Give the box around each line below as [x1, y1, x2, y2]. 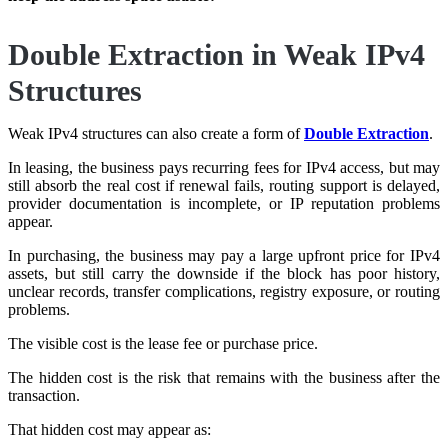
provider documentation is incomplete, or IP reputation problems [8, 194, 440, 212]
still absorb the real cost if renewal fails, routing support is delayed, [8, 176, 440, 194]
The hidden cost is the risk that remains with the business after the [8, 368, 440, 386]
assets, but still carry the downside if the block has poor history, [8, 264, 440, 282]
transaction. [8, 386, 80, 404]
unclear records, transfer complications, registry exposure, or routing [8, 282, 440, 300]
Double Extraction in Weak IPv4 [8, 37, 425, 71]
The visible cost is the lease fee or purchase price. [8, 334, 318, 352]
